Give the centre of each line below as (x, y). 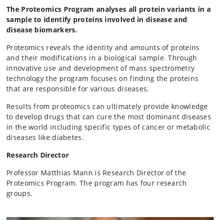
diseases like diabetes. (45, 137)
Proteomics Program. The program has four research (97, 183)
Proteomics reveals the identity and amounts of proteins (103, 48)
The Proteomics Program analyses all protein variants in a (109, 9)
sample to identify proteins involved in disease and (97, 20)
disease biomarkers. (42, 30)
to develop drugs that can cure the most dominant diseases (109, 117)
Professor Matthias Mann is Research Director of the (96, 173)
